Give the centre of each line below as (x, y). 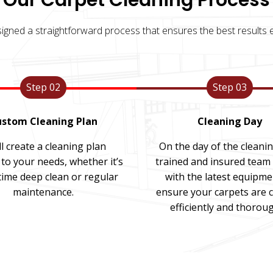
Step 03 (230, 87)
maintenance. (43, 192)
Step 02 (43, 87)
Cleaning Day (230, 121)
